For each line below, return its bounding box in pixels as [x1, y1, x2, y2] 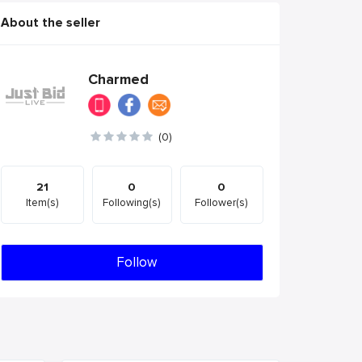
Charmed [88, 71, 149, 88]
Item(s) [26, 196, 60, 209]
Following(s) [103, 196, 162, 209]
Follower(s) [195, 196, 249, 209]
